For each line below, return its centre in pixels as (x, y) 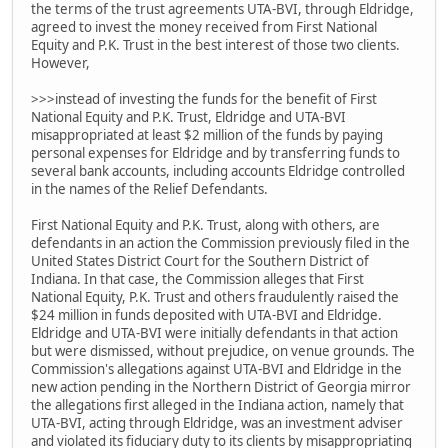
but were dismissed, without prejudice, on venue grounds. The (223, 351)
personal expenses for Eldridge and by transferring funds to (215, 153)
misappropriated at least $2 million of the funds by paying (207, 135)
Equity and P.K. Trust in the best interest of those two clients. (215, 45)
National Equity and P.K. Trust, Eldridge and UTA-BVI (188, 117)
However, (60, 63)
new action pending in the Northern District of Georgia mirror (221, 387)
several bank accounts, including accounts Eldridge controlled (218, 171)
